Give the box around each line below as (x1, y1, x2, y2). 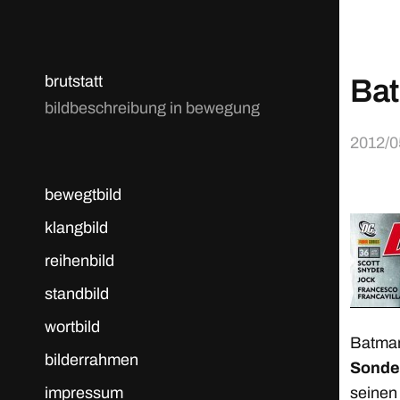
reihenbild (45, 252, 114, 270)
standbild (45, 285, 109, 303)
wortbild (45, 318, 100, 336)
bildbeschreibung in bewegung (45, 99, 260, 117)
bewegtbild (45, 186, 121, 204)
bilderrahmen (45, 351, 138, 369)
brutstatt (45, 72, 103, 90)
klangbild (45, 219, 108, 237)
